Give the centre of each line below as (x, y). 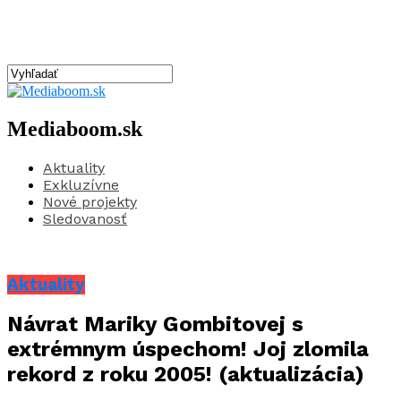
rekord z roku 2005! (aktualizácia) (186, 375)
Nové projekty (90, 201)
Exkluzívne (81, 184)
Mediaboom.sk (75, 128)
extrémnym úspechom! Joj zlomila (188, 350)
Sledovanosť (85, 218)
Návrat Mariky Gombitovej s (155, 324)
